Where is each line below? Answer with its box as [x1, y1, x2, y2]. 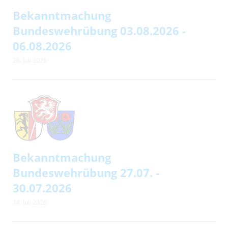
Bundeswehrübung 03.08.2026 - [13, 23, 186, 38]
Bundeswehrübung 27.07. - [13, 165, 159, 180]
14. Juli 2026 [13, 198, 47, 207]
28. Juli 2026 [13, 56, 47, 65]
